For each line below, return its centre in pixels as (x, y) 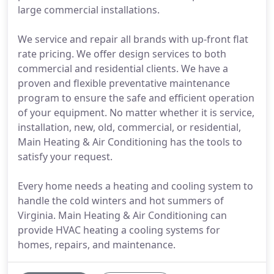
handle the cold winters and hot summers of (121, 201)
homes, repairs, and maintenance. (97, 245)
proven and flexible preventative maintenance (124, 83)
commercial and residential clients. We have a (123, 68)
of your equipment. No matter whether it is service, (136, 113)
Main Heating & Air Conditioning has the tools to (130, 142)
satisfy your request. (65, 157)
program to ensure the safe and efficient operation (136, 98)
